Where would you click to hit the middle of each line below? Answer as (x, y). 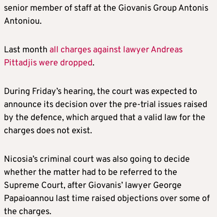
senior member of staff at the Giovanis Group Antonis (106, 9)
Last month (27, 50)
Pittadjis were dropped (48, 63)
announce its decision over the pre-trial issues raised (106, 105)
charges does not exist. (48, 131)
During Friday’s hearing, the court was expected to (101, 92)
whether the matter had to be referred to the (91, 173)
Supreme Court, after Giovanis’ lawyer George (93, 186)
